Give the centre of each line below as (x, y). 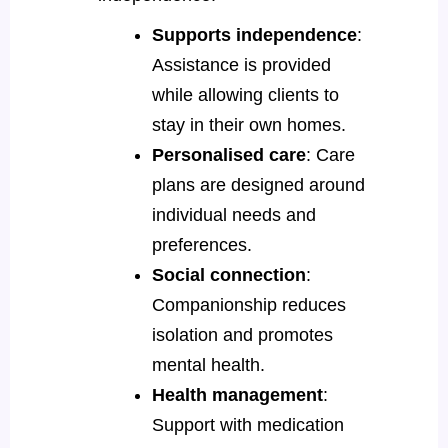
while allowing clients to (245, 94)
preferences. (204, 244)
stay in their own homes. (251, 124)
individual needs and (233, 214)
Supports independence (254, 34)
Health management (237, 394)
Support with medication (247, 424)
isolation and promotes (242, 334)
